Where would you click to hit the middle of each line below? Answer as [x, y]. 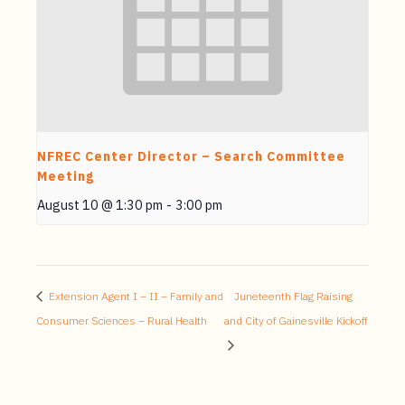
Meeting [66, 177]
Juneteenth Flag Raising [293, 297]
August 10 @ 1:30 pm [100, 205]
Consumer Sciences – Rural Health [122, 321]
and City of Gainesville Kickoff [295, 321]
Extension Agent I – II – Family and [135, 297]
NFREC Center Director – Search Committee [191, 157]
